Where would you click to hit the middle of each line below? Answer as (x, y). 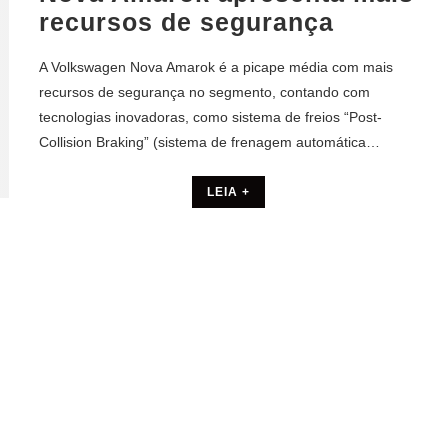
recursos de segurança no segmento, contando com (204, 92)
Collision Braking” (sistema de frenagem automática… (209, 142)
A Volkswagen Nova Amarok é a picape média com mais (216, 67)
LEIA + (229, 192)
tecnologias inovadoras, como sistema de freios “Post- (210, 117)
